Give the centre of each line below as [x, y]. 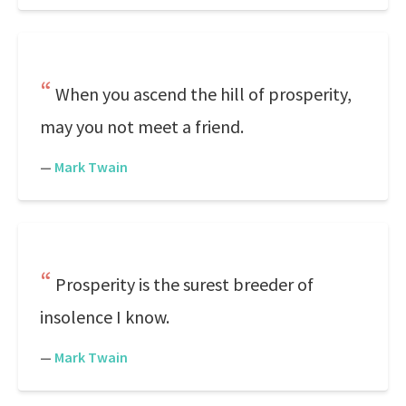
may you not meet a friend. [142, 126]
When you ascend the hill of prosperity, [203, 94]
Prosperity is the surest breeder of [184, 284]
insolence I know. [105, 317]
